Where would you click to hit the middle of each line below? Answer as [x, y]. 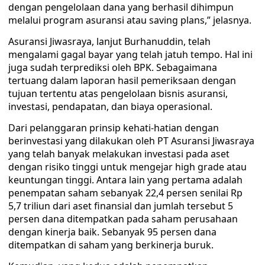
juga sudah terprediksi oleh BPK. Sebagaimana [113, 67]
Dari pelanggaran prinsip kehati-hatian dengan [114, 128]
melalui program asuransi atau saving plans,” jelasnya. [130, 20]
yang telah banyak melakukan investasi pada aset [119, 154]
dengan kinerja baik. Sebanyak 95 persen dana [112, 232]
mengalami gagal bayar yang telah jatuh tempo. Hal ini [130, 54]
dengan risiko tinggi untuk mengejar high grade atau [127, 167]
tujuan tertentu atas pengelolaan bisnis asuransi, [118, 93]
